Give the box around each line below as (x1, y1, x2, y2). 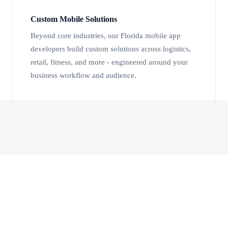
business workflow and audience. (31, 71, 136, 80)
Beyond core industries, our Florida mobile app (31, 32, 181, 40)
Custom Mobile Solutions (31, 14, 117, 24)
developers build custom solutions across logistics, (31, 45, 191, 53)
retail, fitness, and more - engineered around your (31, 58, 188, 67)
